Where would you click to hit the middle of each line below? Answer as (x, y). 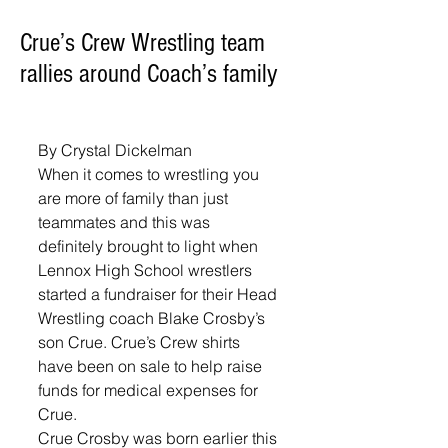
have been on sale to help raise (152, 366)
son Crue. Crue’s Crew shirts (141, 342)
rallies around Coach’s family (149, 74)
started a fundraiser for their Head (159, 294)
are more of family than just (135, 198)
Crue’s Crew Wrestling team (142, 43)
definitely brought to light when (150, 246)
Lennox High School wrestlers (147, 270)
